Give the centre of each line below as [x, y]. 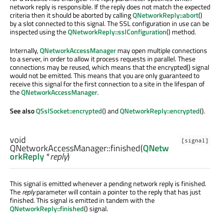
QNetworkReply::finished [47, 208]
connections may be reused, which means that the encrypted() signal [110, 67]
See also [23, 111]
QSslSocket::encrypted [69, 111]
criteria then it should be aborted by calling [71, 15]
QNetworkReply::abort [165, 15]
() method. [181, 32]
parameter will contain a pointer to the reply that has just [118, 192]
